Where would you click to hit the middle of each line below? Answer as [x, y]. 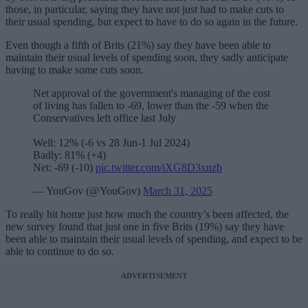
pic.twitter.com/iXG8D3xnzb [159, 168]
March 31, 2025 [178, 191]
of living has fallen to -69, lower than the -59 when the [151, 106]
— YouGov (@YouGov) [88, 191]
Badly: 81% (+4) [69, 155]
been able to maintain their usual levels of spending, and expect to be [154, 239]
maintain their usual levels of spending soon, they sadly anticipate [147, 58]
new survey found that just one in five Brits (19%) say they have [145, 227]
